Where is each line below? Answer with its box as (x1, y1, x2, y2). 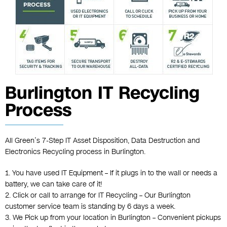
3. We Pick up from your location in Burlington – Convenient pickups (5, 213, 221, 223)
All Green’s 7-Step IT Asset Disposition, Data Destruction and (5, 136, 200, 146)
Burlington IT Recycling (5, 81, 200, 105)
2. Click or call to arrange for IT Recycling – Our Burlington (5, 191, 191, 201)
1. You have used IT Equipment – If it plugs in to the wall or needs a (5, 168, 217, 178)
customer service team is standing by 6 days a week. (5, 202, 175, 212)
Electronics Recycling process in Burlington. (5, 147, 145, 157)
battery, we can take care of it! (5, 179, 102, 190)
